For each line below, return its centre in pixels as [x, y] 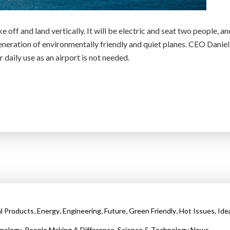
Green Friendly [152, 210]
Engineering [82, 210]
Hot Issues [197, 210]
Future [115, 210]
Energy [48, 210]
